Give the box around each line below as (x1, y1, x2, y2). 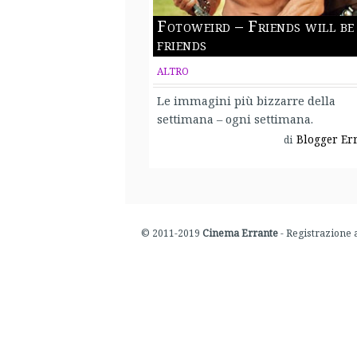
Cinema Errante (202, 226, 278, 240)
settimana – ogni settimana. (157, 110, 313, 127)
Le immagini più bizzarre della (157, 92, 335, 108)
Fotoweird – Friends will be (157, 14, 355, 37)
